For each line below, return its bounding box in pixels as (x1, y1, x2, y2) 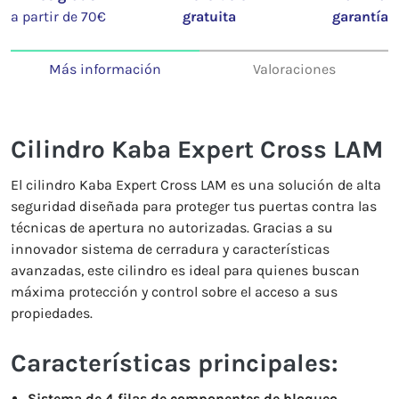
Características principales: (11, 348, 338, 378)
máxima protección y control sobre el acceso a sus (11, 283, 338, 300)
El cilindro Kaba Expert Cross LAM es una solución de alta (11, 176, 381, 193)
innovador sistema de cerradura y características (11, 240, 330, 257)
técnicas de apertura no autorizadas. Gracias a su (11, 219, 333, 236)
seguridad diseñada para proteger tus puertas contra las (11, 198, 377, 215)
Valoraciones (252, 61, 336, 77)
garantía (332, 8, 388, 25)
